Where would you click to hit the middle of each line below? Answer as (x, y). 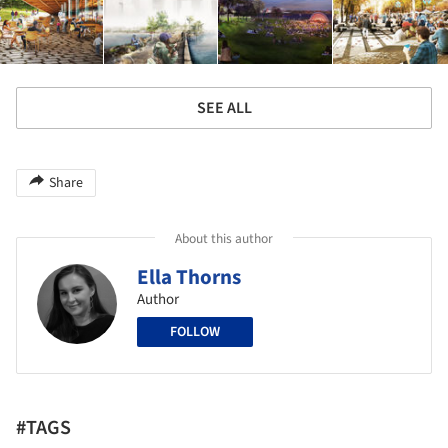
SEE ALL (224, 107)
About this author (224, 238)
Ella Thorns (189, 276)
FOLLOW (195, 331)
